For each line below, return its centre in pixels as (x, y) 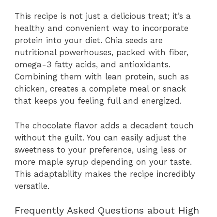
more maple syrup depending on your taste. (103, 162)
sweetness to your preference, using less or (101, 149)
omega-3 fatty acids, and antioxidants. (93, 65)
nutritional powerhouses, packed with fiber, (101, 53)
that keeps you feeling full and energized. (98, 101)
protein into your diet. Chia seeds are (89, 40)
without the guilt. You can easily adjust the (101, 137)
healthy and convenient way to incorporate (101, 28)
